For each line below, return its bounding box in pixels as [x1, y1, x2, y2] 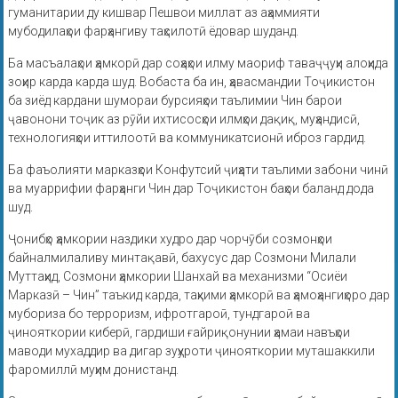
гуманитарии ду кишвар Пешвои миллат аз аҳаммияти [7, 5, 320, 20]
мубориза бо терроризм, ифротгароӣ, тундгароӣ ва [7, 306, 310, 322]
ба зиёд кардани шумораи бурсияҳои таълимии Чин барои [7, 93, 342, 108]
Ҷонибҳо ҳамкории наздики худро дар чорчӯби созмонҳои [7, 232, 332, 247]
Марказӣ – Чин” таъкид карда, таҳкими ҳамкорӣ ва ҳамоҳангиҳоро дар [7, 288, 390, 303]
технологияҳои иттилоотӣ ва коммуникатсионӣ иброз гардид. [7, 131, 366, 146]
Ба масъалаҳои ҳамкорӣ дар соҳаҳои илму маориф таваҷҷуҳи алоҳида [7, 56, 388, 71]
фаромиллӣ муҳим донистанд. [7, 362, 179, 378]
